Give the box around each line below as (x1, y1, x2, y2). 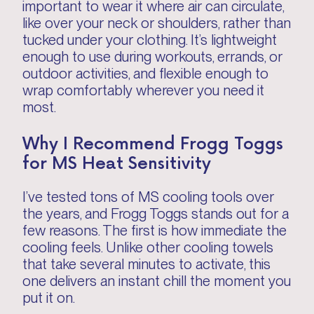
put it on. (22, 289, 75, 306)
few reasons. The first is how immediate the (22, 221, 287, 239)
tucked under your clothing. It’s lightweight (22, 31, 277, 48)
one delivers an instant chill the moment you (22, 272, 291, 289)
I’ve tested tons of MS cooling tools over (22, 188, 274, 205)
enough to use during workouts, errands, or (22, 48, 282, 65)
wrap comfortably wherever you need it (22, 81, 264, 99)
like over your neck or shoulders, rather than (22, 14, 291, 32)
